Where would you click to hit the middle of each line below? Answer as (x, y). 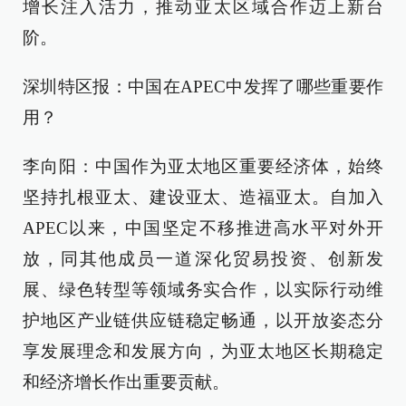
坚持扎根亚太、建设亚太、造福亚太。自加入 (203, 197)
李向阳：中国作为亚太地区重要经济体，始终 (203, 166)
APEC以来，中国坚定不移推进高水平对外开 (203, 227)
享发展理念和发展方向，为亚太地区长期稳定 (203, 351)
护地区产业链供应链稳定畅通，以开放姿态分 (203, 320)
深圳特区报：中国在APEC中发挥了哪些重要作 (203, 86)
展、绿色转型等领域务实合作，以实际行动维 (203, 289)
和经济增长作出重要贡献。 (126, 382)
